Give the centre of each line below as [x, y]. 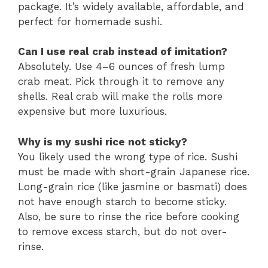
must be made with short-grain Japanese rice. [134, 171]
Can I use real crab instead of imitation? [123, 52]
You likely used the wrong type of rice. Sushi [128, 156]
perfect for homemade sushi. [90, 21]
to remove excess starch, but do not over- [123, 231]
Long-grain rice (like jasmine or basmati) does [133, 186]
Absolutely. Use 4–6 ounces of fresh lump [121, 67]
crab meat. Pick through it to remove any [121, 82]
